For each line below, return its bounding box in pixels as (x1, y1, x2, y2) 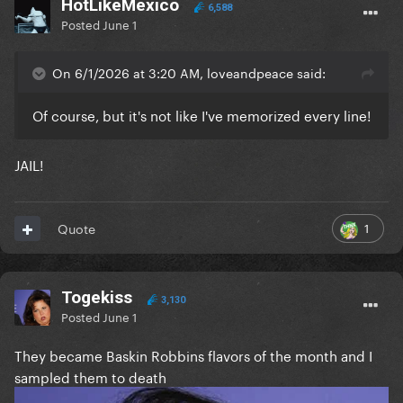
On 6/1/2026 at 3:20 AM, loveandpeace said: (52, 62, 326, 83)
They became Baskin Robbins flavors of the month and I (14, 344, 372, 366)
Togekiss (61, 287, 132, 309)
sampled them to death (14, 365, 170, 388)
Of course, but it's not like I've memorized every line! (32, 103, 371, 126)
